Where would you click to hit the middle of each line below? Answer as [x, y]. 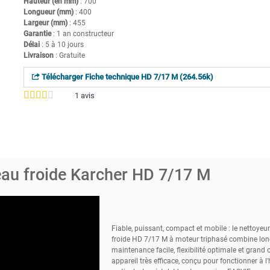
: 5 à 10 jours [61, 44]
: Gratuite [69, 55]
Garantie [37, 33]
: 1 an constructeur [82, 33]
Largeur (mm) [45, 23]
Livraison [38, 55]
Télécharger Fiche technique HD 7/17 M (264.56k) [126, 77]
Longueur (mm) [48, 12]
